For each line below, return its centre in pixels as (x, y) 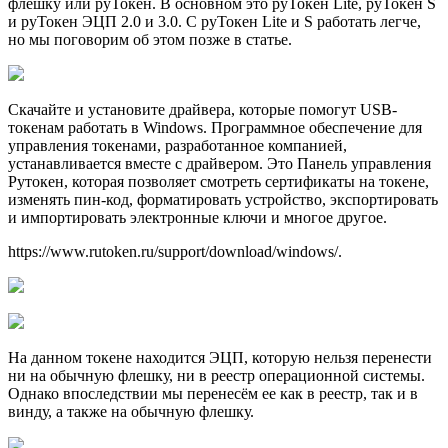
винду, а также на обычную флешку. (131, 411)
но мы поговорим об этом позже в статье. (150, 39)
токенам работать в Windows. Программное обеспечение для (215, 127)
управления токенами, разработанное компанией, (177, 145)
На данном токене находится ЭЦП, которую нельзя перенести (220, 357)
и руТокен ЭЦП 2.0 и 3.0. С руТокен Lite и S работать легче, (214, 21)
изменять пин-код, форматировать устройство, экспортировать (223, 199)
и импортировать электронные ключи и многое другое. (197, 217)
